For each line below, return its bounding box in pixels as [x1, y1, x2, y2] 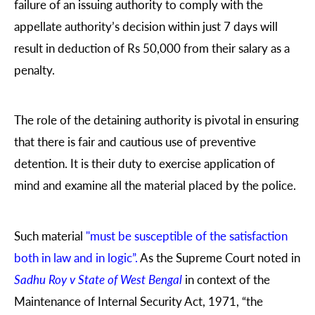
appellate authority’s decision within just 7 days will [14, 18, 278, 35]
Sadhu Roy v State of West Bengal [14, 270, 182, 288]
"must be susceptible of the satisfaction [86, 226, 288, 244]
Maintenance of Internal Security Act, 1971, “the [14, 292, 263, 309]
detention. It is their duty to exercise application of [14, 155, 275, 172]
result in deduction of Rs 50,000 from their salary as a [14, 39, 290, 57]
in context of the [185, 270, 270, 288]
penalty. [14, 61, 55, 79]
